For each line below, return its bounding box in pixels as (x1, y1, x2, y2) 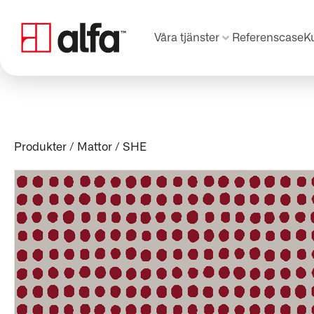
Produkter (14, 142, 67, 153)
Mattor (77, 142, 112, 153)
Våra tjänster (154, 32, 219, 43)
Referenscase (232, 32, 303, 43)
